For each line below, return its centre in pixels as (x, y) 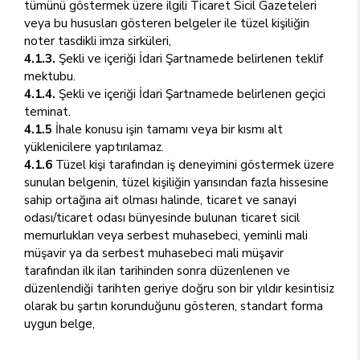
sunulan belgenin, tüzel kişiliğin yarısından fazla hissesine (176, 182)
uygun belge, (59, 323)
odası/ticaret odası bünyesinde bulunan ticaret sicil (162, 217)
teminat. (47, 111)
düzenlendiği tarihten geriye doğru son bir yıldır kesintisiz (179, 288)
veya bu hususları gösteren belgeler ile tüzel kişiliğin (167, 23)
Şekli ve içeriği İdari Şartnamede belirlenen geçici (190, 94)
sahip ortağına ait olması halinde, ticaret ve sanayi (160, 200)
